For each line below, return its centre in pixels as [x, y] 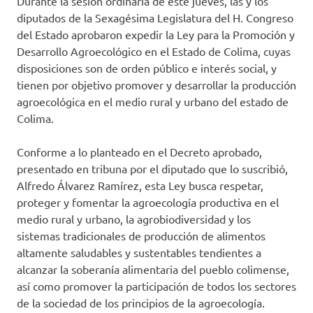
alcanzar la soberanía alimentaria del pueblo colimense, [153, 269]
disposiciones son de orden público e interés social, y [147, 68]
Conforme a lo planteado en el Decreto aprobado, [139, 152]
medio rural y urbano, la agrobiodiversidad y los [134, 219]
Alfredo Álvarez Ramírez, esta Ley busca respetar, [140, 185]
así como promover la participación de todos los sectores [156, 286]
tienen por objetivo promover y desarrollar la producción [156, 85]
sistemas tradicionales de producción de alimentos [141, 236]
